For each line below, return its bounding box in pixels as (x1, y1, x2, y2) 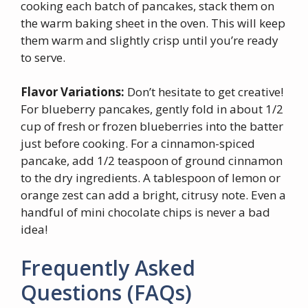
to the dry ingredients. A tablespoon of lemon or (21, 170, 280, 186)
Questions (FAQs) (21, 278, 192, 307)
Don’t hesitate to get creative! (124, 84, 283, 100)
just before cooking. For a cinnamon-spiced (21, 135, 255, 152)
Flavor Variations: (21, 84, 124, 100)
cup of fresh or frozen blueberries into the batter (21, 118, 283, 135)
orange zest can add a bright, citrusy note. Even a (21, 187, 286, 203)
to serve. (21, 49, 65, 65)
